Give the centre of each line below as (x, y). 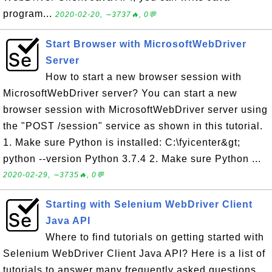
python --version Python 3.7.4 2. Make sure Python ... (132, 159)
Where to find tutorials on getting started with (155, 237)
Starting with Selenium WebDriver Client (149, 204)
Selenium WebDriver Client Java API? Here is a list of (134, 253)
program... (29, 14)
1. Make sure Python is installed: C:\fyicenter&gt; (122, 142)
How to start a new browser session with (144, 77)
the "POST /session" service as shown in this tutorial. (133, 126)
